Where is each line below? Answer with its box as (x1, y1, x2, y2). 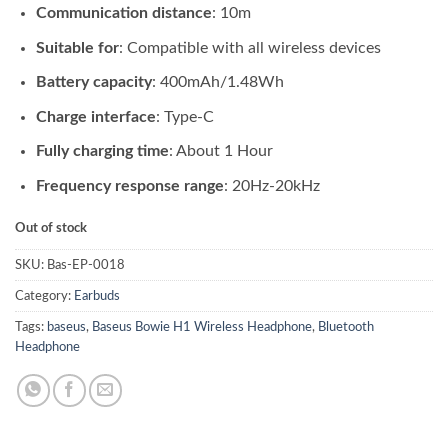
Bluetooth (318, 320, 374, 333)
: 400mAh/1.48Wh (151, 74, 284, 91)
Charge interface (35, 108, 156, 125)
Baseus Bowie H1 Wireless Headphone (92, 320, 312, 333)
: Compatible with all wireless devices (118, 39, 381, 56)
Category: (15, 289, 74, 302)
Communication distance (35, 4, 212, 21)
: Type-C (155, 108, 214, 125)
